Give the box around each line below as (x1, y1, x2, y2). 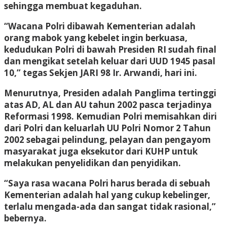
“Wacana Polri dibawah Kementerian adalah (4, 20, 196, 32)
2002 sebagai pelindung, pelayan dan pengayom (4, 133, 211, 145)
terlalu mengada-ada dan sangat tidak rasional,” (4, 200, 216, 212)
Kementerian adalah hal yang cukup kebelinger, (4, 188, 210, 201)
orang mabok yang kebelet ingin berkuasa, (4, 31, 187, 44)
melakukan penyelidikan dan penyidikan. (4, 157, 181, 169)
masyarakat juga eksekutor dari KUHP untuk (4, 145, 198, 157)
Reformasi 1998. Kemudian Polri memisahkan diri (4, 110, 217, 122)
